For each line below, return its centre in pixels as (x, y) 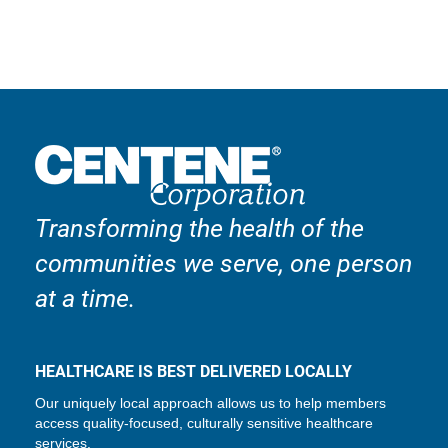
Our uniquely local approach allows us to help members (210, 402)
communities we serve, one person (223, 263)
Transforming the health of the (199, 228)
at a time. (85, 298)
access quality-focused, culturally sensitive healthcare (203, 422)
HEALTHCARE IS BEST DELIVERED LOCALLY (193, 371)
